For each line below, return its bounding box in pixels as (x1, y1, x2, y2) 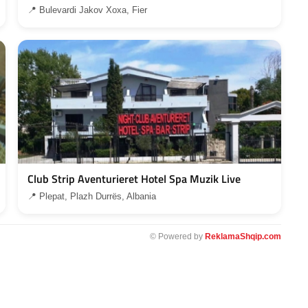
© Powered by (149, 231, 205, 241)
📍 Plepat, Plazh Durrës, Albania (27, 190, 157, 201)
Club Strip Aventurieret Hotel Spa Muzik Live (27, 170, 241, 187)
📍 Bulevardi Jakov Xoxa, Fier (27, 4, 148, 15)
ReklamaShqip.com (204, 231, 281, 241)
